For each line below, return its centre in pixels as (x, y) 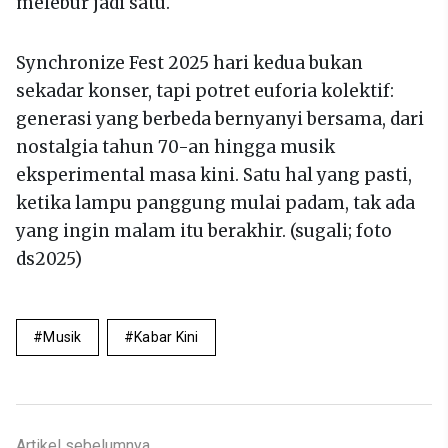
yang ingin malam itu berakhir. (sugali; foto (204, 230)
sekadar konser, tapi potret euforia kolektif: (205, 90)
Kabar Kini (166, 336)
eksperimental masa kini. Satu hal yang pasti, (214, 174)
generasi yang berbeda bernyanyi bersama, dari (220, 118)
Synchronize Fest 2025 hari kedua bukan (189, 62)
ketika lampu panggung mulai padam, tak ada (215, 202)
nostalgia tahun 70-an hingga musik (175, 146)
